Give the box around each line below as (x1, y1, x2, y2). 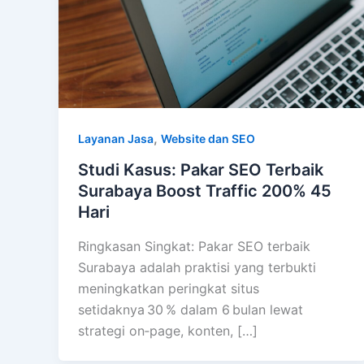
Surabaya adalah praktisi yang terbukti (78, 258, 316, 275)
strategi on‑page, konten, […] (78, 322, 258, 339)
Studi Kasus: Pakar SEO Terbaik (78, 159, 323, 180)
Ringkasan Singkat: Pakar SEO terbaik (78, 237, 310, 254)
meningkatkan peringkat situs (78, 279, 259, 297)
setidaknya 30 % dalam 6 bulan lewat (78, 301, 303, 318)
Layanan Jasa (78, 132, 154, 146)
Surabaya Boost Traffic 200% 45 (78, 180, 331, 201)
